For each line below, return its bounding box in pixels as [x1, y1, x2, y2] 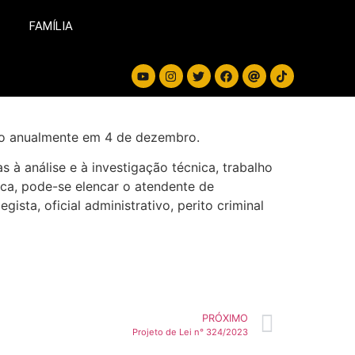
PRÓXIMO [202, 311, 248, 324]
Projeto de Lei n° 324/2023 [132, 326, 248, 338]
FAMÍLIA [29, 19, 73, 33]
